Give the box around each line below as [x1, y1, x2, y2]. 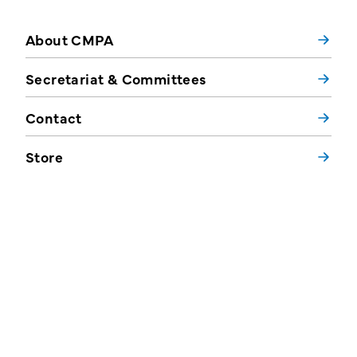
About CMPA [25, 29, 113, 49]
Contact [25, 108, 82, 127]
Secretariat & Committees [25, 69, 206, 88]
